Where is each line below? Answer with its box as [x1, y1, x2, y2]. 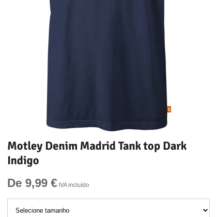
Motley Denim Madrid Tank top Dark [7, 139, 186, 153]
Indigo [7, 153, 39, 168]
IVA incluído [57, 182, 89, 188]
